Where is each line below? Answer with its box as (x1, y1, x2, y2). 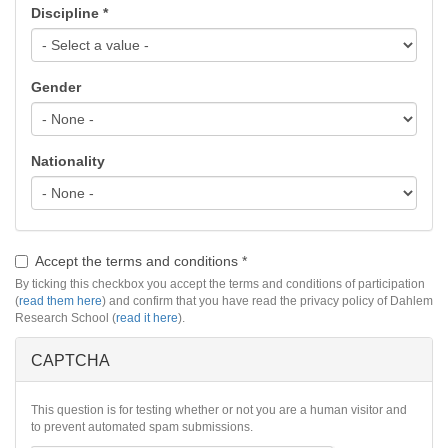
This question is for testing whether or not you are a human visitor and (31, 403, 407, 418)
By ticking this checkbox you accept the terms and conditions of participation (15, 277, 425, 292)
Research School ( (15, 311, 116, 326)
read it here (116, 311, 178, 326)
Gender (31, 79, 81, 96)
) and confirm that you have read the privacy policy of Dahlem (102, 294, 433, 309)
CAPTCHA (31, 352, 110, 370)
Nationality (31, 153, 105, 170)
